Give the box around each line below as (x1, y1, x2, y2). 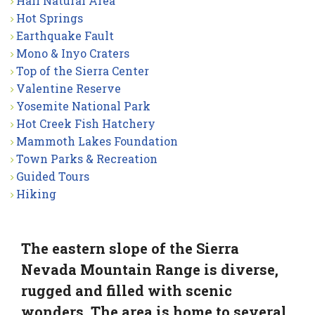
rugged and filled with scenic (21, 281, 232, 300)
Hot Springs (16, 11, 83, 25)
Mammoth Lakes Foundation (16, 134, 178, 148)
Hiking (16, 186, 56, 201)
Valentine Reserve (16, 81, 121, 96)
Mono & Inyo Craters (16, 46, 129, 60)
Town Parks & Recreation (16, 151, 157, 166)
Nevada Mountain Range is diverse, (21, 260, 278, 278)
